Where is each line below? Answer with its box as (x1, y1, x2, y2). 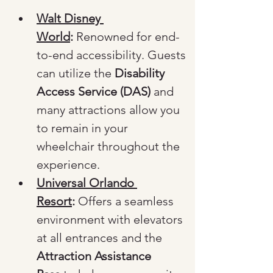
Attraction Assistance (37, 249, 154, 263)
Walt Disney (37, 11, 104, 26)
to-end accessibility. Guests (37, 48, 189, 62)
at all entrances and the (37, 230, 165, 245)
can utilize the (37, 66, 115, 80)
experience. (37, 157, 100, 172)
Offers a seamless (75, 194, 177, 208)
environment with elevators (37, 212, 186, 227)
